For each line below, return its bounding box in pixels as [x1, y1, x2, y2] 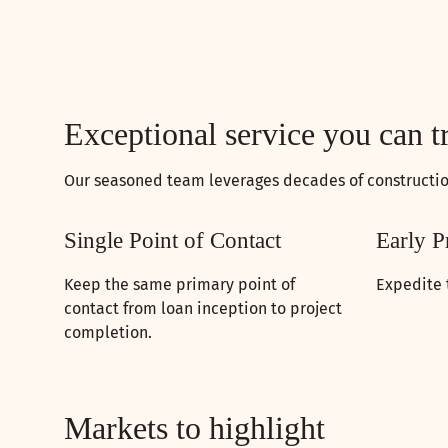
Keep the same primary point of [64, 275, 295, 295]
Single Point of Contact [64, 228, 281, 254]
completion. [64, 323, 152, 343]
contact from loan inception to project [64, 299, 342, 319]
